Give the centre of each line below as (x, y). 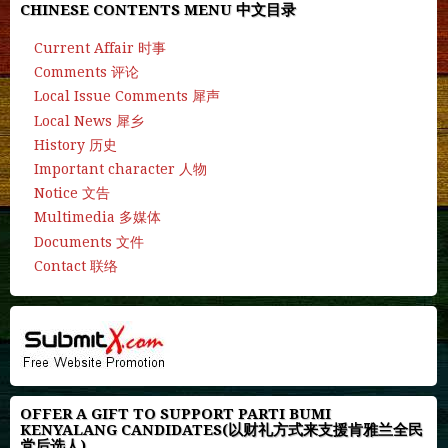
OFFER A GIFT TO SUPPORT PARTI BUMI (175, 413)
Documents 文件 (89, 241)
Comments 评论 (86, 72)
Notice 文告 (72, 193)
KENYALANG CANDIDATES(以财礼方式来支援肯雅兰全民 (221, 429)
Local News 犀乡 (89, 120)
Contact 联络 (76, 265)
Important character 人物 (120, 169)
